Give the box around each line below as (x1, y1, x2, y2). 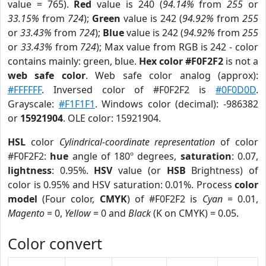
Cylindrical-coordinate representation (59, 135, 216, 148)
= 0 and (91, 207, 128, 220)
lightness (8, 164, 52, 177)
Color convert (8, 233, 102, 254)
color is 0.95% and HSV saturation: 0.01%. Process (8, 178, 235, 191)
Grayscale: (8, 97, 59, 110)
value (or (112, 164, 167, 177)
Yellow (65, 207, 91, 220)
